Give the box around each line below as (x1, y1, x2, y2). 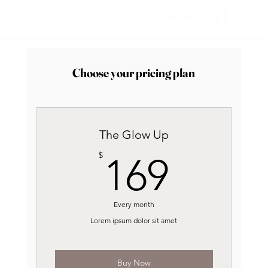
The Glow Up (99, 127, 169, 142)
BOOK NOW (168, 12, 220, 24)
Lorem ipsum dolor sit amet (90, 216, 178, 225)
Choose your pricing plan (72, 65, 196, 80)
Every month (113, 200, 154, 209)
